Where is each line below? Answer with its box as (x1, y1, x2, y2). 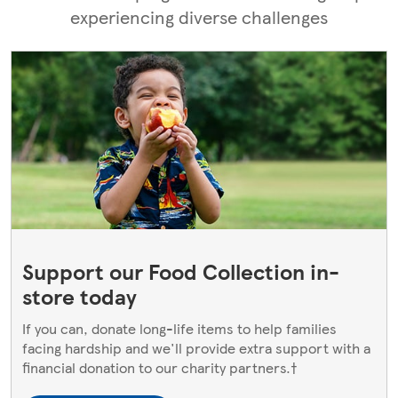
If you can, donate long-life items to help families (22, 317, 337, 338)
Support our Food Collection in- (22, 255, 339, 286)
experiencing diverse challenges (70, 4, 328, 29)
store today (22, 280, 137, 311)
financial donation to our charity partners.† (22, 356, 298, 378)
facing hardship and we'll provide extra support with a (22, 337, 370, 358)
